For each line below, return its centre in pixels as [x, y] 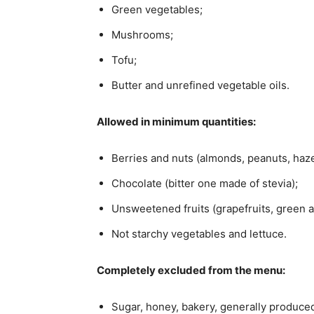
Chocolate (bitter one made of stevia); [205, 183]
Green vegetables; [157, 9]
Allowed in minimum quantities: [176, 121]
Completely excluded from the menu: [191, 270]
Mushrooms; [142, 34]
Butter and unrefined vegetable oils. [200, 85]
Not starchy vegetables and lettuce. [199, 233]
